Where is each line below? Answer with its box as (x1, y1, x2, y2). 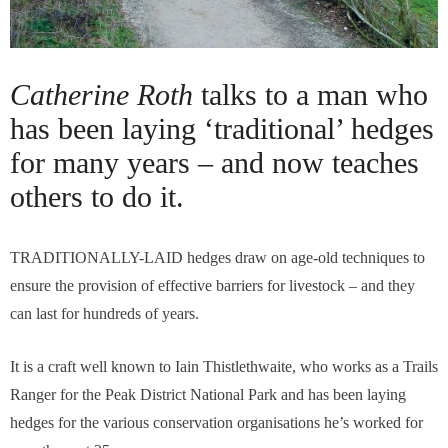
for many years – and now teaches (10, 145, 419, 179)
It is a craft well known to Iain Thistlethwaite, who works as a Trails (10, 357, 438, 375)
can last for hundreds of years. (10, 304, 203, 322)
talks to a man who (193, 77, 428, 111)
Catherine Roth (10, 77, 193, 111)
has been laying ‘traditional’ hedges (10, 111, 434, 145)
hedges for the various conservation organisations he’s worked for (10, 413, 423, 431)
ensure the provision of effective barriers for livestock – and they (10, 276, 415, 294)
